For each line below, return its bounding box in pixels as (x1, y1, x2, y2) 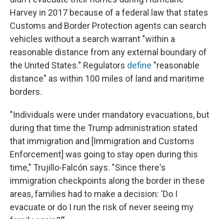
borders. (10, 87, 42, 97)
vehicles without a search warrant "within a (10, 34, 175, 44)
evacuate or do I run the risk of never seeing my (10, 202, 194, 212)
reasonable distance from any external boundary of (10, 47, 207, 57)
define (127, 60, 152, 70)
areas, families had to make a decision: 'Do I (10, 189, 177, 199)
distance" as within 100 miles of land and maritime (10, 73, 204, 84)
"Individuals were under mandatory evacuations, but (10, 109, 209, 120)
